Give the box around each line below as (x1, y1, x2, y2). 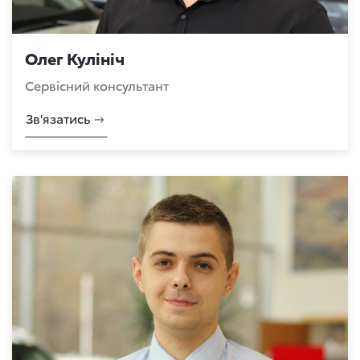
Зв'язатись (26, 108, 91, 127)
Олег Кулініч (25, 47, 125, 69)
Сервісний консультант (25, 76, 169, 94)
